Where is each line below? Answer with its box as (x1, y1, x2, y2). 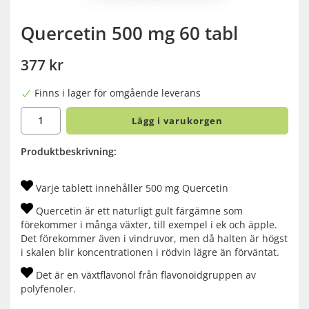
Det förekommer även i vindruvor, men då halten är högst (21, 232, 288, 246)
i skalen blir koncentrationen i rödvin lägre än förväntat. (21, 246, 279, 259)
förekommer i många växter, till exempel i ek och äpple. (21, 218, 277, 232)
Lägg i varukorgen (131, 114, 223, 128)
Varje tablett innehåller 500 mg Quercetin (33, 181, 228, 195)
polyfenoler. (21, 282, 76, 296)
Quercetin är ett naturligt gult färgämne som (33, 204, 243, 218)
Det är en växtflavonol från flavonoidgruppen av (33, 268, 256, 282)
